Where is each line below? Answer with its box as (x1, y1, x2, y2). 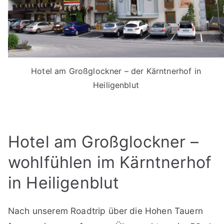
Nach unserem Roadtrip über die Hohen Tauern (8, 205, 203, 216)
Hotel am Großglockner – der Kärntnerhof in (31, 65, 201, 76)
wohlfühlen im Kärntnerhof (8, 152, 212, 172)
